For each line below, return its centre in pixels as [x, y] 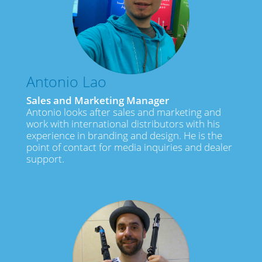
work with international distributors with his [123, 124]
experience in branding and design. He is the [124, 136]
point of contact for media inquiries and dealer [129, 147]
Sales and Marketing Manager [97, 101]
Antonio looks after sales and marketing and [123, 112]
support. [45, 159]
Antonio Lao [66, 82]
